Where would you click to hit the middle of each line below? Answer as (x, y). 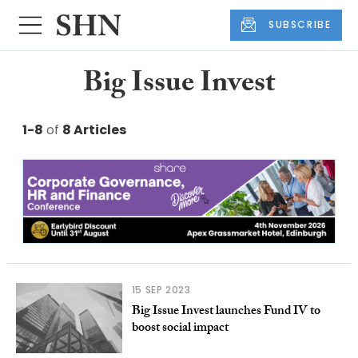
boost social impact (180, 328)
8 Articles (94, 129)
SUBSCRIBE (300, 25)
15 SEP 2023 (161, 289)
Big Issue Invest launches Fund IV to (226, 312)
